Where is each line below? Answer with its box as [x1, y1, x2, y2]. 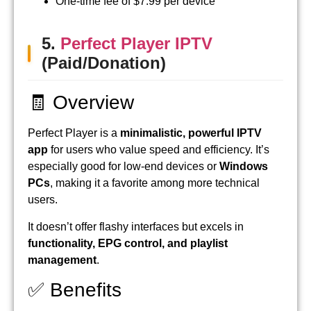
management [28, 253, 96, 266]
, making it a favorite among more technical [50, 177, 260, 190]
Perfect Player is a [28, 127, 120, 140]
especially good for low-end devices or [28, 160, 219, 173]
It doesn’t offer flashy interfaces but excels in [28, 220, 244, 233]
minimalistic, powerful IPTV [120, 127, 262, 140]
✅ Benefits [28, 279, 121, 301]
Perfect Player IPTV [60, 34, 212, 53]
